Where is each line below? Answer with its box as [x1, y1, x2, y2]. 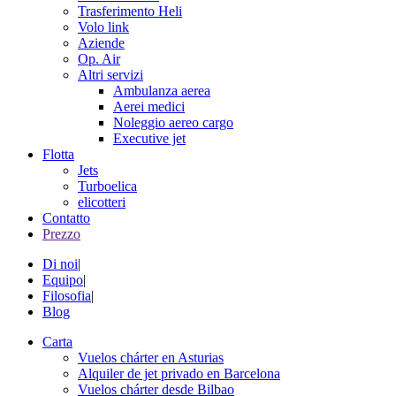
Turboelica [78, 179, 137, 194]
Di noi [42, 256, 78, 271]
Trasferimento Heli [78, 4, 182, 19]
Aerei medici [113, 99, 185, 114]
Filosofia [42, 288, 91, 303]
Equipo [42, 272, 83, 287]
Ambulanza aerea [113, 83, 210, 98]
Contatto [42, 210, 90, 225]
